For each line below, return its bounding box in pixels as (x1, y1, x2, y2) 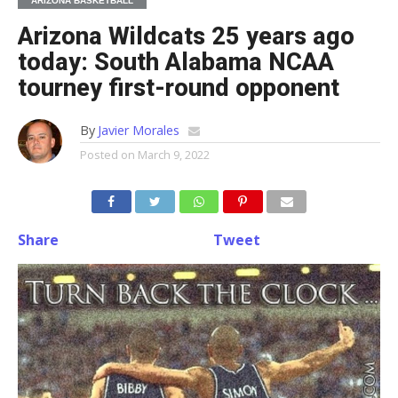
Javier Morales (97, 122, 179, 139)
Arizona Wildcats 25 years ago (17, 22, 354, 52)
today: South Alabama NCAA (17, 48, 334, 77)
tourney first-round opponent (17, 74, 339, 103)
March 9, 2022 (137, 147, 210, 163)
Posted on (79, 147, 135, 163)
